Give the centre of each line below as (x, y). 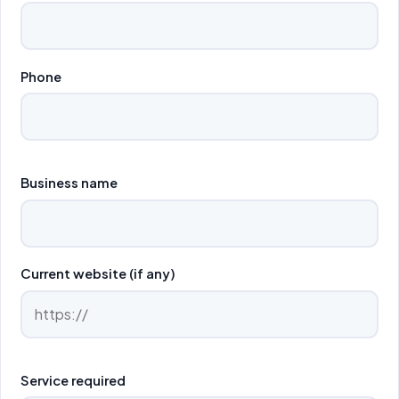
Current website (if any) (98, 274)
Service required (73, 380)
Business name (69, 183)
